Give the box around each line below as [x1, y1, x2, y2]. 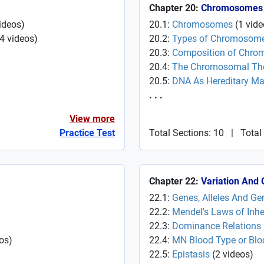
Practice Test [60, 127, 115, 138]
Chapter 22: [149, 176, 201, 187]
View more [70, 113, 115, 124]
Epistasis [172, 249, 210, 260]
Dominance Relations [172, 220, 261, 232]
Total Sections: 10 [149, 127, 224, 138]
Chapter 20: [149, 2, 201, 14]
